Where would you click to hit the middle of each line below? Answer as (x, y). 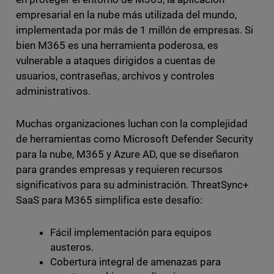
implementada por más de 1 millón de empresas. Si (135, 30)
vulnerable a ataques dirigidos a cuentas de (116, 60)
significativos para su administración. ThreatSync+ (132, 184)
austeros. (74, 247)
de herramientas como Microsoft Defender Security (135, 139)
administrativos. (55, 91)
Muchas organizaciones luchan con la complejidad (132, 123)
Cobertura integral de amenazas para (135, 261)
